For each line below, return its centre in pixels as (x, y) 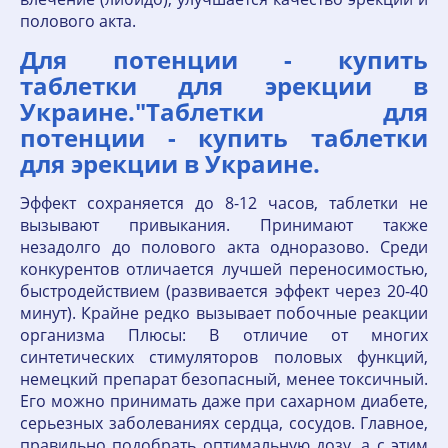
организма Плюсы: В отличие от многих (224, 335)
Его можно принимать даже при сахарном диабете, (224, 401)
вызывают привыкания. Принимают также (224, 225)
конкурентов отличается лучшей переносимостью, (224, 269)
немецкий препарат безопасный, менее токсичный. (224, 379)
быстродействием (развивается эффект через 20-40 (224, 291)
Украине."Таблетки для (224, 112)
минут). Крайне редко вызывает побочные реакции (224, 313)
